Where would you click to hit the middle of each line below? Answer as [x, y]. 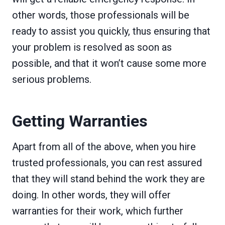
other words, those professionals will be [101, 15]
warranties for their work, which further [98, 211]
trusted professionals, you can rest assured [107, 163]
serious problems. [52, 80]
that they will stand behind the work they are [108, 179]
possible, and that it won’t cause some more [109, 64]
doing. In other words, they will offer [91, 195]
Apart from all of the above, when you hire [104, 147]
